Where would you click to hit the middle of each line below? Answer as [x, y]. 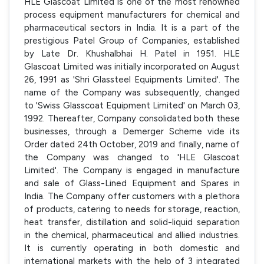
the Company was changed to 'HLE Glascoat [132, 157]
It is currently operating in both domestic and [132, 248]
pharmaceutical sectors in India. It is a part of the [132, 27]
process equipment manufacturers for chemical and [132, 14]
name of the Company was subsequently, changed [132, 92]
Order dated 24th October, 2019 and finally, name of [132, 144]
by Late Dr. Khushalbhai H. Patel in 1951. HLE [132, 53]
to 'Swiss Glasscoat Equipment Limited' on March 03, [132, 105]
